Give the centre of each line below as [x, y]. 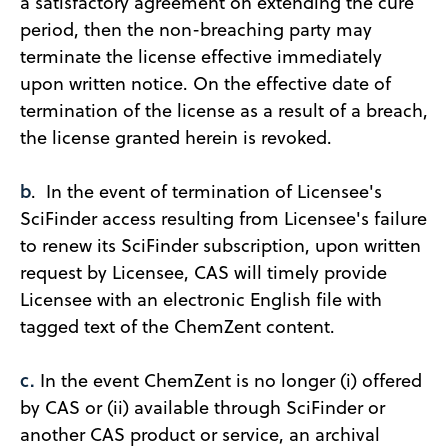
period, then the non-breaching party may [196, 29]
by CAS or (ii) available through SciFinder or [202, 407]
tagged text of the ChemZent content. [177, 326]
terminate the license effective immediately [201, 56]
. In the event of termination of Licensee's [206, 191]
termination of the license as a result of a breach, [224, 110]
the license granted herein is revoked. [176, 137]
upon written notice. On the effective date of [205, 83]
